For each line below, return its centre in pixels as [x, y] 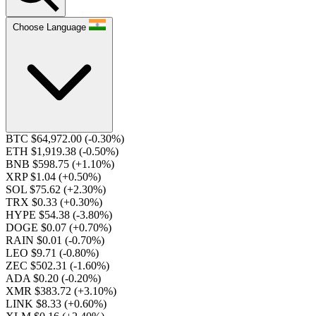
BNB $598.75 [39, 164]
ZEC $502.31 [38, 266]
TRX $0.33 [33, 202]
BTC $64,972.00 [45, 139]
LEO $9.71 [32, 253]
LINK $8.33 [35, 304]
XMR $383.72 [40, 291]
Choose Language [49, 27]
